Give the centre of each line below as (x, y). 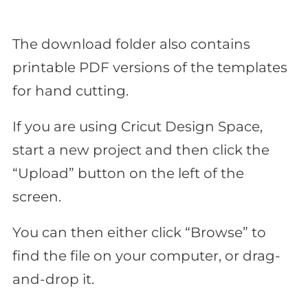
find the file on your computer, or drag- (146, 256)
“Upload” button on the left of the (128, 174)
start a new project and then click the (141, 150)
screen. (37, 197)
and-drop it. (53, 279)
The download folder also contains (131, 44)
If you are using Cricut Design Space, (137, 127)
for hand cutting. (70, 91)
